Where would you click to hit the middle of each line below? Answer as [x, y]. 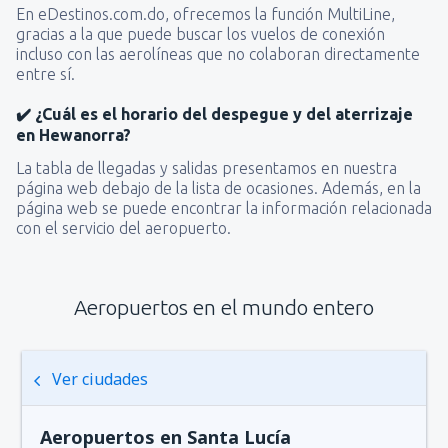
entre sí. [45, 74]
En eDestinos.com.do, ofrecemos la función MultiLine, [205, 14]
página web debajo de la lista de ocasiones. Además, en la [218, 188]
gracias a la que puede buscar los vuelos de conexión [200, 34]
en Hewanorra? [73, 135]
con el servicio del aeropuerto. [123, 228]
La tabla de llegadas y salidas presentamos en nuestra [206, 168]
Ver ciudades [100, 379]
